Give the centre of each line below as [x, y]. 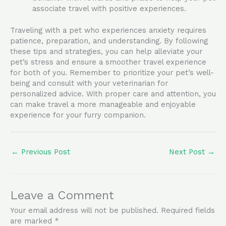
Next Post [188, 152]
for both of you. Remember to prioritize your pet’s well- [112, 72]
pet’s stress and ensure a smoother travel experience [108, 62]
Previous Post [44, 152]
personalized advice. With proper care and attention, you [113, 94]
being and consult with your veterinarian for [89, 83]
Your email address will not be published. [84, 211]
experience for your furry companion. [78, 115]
